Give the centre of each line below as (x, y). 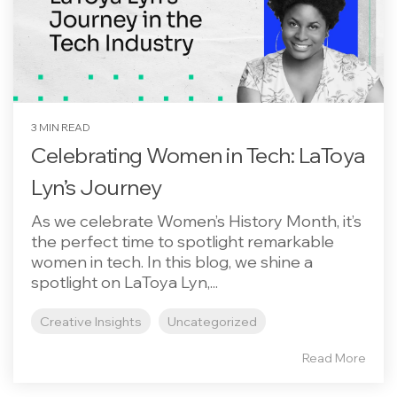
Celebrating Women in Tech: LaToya (198, 155)
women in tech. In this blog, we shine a (172, 262)
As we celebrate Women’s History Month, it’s (196, 221)
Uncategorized (212, 321)
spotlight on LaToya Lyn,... (125, 282)
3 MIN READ (61, 127)
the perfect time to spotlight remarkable (183, 241)
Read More (334, 358)
